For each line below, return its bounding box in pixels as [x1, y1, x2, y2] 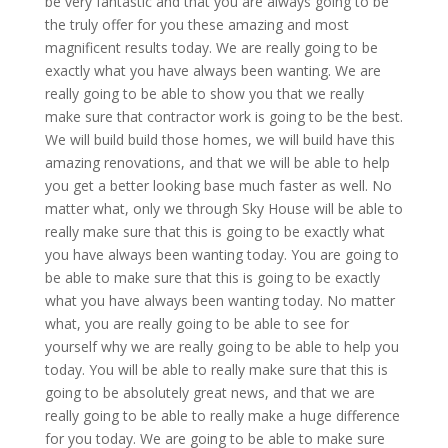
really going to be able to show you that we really [44, 84, 364, 104]
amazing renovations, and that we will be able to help [44, 153, 390, 173]
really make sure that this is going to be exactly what [44, 222, 385, 242]
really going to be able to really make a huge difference [44, 406, 400, 426]
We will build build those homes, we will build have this [44, 130, 395, 150]
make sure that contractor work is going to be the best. [44, 107, 403, 127]
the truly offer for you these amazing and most [44, 15, 349, 35]
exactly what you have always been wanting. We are [44, 61, 381, 81]
